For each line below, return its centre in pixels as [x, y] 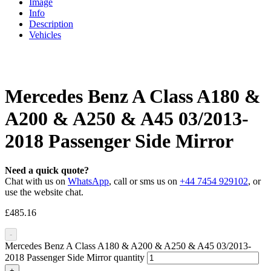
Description [51, 24]
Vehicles [45, 35]
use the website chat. [44, 192]
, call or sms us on [144, 181]
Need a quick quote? [47, 171]
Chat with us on [36, 181]
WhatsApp [88, 181]
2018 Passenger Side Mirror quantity [75, 258]
